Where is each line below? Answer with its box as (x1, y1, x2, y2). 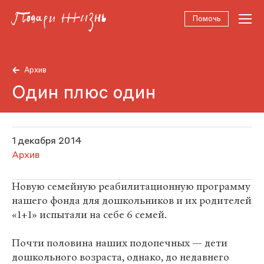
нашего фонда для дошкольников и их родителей (12, 194, 252, 207)
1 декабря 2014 (12, 137, 82, 146)
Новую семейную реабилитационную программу (12, 180, 250, 193)
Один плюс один (12, 84, 156, 103)
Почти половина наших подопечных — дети (12, 236, 227, 250)
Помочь (192, 15, 221, 23)
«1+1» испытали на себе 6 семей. (12, 208, 167, 222)
